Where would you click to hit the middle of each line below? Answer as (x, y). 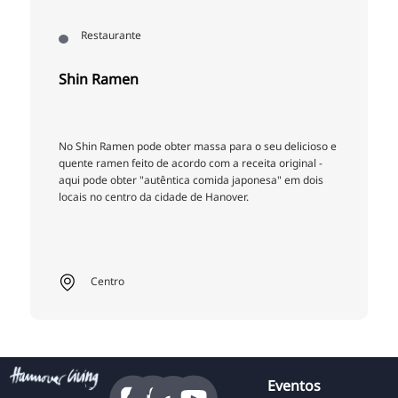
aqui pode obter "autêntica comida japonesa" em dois (191, 179)
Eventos (294, 386)
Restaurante (111, 36)
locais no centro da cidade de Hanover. (154, 196)
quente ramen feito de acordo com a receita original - (191, 163)
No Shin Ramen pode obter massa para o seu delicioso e (198, 146)
